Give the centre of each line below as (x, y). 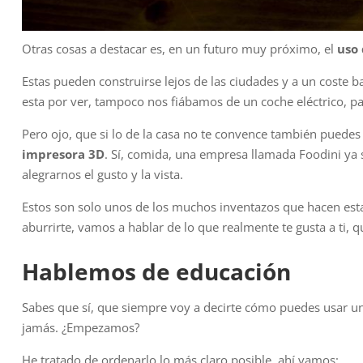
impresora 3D (63, 154)
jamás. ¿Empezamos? (81, 328)
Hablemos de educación (156, 272)
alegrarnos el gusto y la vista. (102, 175)
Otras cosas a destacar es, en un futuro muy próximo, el (179, 49)
